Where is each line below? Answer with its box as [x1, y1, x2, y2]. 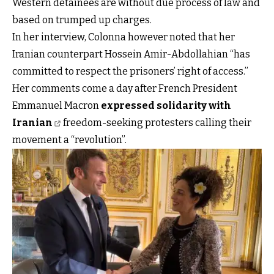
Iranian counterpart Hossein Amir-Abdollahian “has [12, 48, 250, 60]
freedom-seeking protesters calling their [61, 116, 251, 128]
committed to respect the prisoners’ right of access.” [12, 65, 248, 77]
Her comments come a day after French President [12, 82, 237, 94]
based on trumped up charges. [12, 13, 152, 26]
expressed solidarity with [101, 99, 231, 111]
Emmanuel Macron [12, 99, 101, 111]
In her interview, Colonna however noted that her [12, 31, 235, 43]
